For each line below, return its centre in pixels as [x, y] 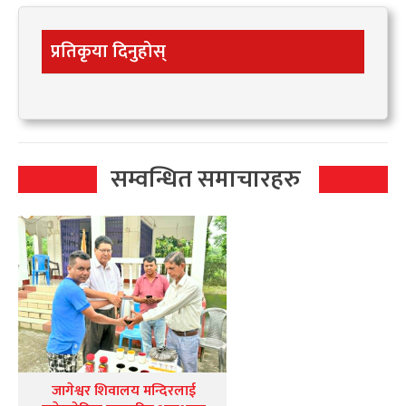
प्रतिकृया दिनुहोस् [108, 52]
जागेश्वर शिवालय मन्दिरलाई [123, 391]
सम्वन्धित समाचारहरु [205, 179]
